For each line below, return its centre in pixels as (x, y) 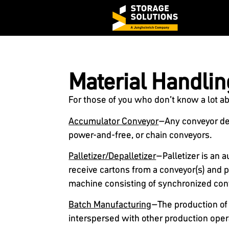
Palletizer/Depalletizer (112, 155)
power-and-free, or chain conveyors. (141, 134)
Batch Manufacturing (110, 204)
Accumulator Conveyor (114, 121)
